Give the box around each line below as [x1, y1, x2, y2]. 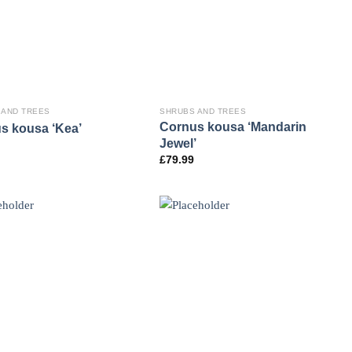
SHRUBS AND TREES [159, 107, 247, 116]
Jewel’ [159, 136, 197, 151]
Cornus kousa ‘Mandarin [159, 119, 307, 134]
